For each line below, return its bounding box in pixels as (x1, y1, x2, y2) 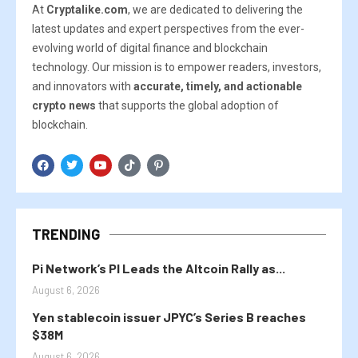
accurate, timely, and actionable (133, 80, 302, 93)
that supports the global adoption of (96, 99, 279, 113)
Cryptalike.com (46, 3, 128, 17)
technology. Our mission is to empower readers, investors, (32, 61, 321, 74)
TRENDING (32, 225, 100, 244)
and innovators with (32, 80, 133, 93)
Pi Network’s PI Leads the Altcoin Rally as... (32, 261, 285, 276)
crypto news (32, 99, 96, 113)
